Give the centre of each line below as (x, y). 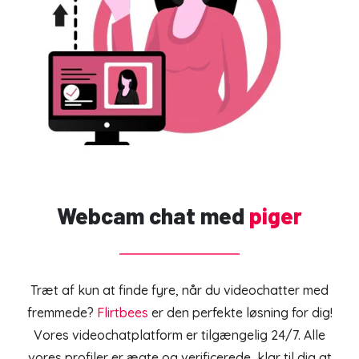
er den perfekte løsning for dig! (242, 313)
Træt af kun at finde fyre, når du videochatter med (179, 290)
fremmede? (62, 313)
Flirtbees (124, 313)
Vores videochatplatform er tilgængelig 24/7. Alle (179, 335)
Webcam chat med (151, 216)
